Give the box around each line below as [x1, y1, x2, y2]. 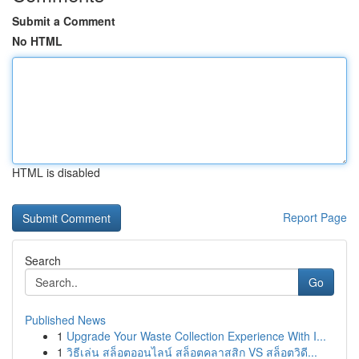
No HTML [12, 33, 63, 49]
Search [25, 252, 61, 268]
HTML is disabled [12, 164, 100, 180]
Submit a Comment [12, 13, 115, 29]
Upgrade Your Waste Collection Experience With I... [67, 328, 326, 344]
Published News [25, 312, 106, 328]
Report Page [283, 209, 347, 225]
